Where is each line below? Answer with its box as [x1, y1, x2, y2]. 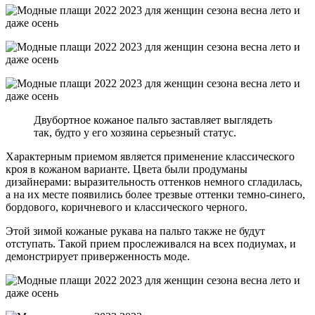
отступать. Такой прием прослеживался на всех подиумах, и [6, 237, 296, 250]
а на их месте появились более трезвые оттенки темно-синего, [6, 188, 305, 200]
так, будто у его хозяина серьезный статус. [34, 126, 236, 139]
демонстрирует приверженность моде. [6, 250, 190, 262]
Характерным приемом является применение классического [6, 150, 295, 162]
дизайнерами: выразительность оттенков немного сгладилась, [6, 175, 302, 188]
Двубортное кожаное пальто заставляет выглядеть [34, 113, 272, 126]
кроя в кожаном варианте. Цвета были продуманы [6, 162, 247, 175]
